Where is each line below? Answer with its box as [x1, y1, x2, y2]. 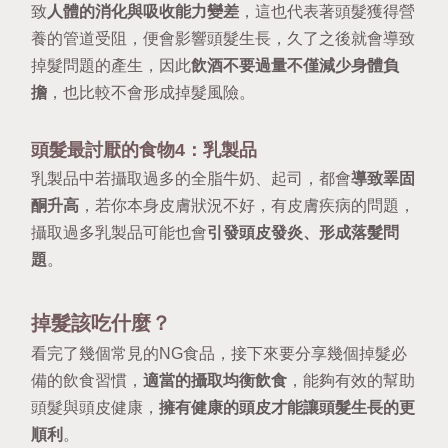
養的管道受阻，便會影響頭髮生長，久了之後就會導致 [31, 30, 416, 48]
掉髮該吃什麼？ [31, 312, 172, 335]
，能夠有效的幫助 [287, 372, 416, 390]
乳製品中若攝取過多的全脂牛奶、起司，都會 [31, 169, 352, 187]
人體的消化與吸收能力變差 [47, 3, 240, 21]
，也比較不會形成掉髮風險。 [47, 84, 256, 102]
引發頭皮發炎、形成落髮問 [207, 223, 400, 241]
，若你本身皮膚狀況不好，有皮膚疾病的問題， [79, 196, 416, 214]
